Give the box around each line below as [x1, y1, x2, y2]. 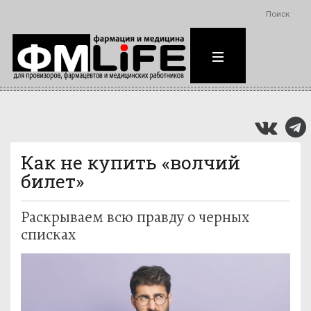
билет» [21, 169, 84, 193]
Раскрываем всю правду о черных [21, 206, 249, 228]
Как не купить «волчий [21, 150, 240, 174]
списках [21, 224, 76, 245]
